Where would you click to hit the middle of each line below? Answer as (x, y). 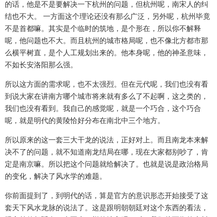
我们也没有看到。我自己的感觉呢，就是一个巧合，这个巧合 (103, 108)
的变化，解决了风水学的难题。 (56, 176)
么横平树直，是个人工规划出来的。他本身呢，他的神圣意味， (107, 53)
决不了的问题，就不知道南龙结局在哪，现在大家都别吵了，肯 (107, 152)
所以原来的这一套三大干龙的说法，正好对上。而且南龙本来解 (107, 140)
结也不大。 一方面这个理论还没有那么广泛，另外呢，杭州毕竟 (108, 16)
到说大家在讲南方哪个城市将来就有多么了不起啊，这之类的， (107, 96)
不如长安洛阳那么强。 (41, 65)
